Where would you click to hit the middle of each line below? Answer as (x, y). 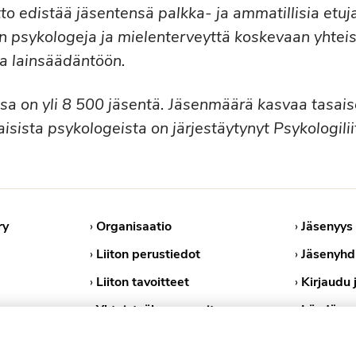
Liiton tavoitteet (142, 282)
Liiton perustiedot (148, 254)
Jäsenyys (327, 226)
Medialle (120, 338)
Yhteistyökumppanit (155, 310)
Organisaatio (133, 226)
